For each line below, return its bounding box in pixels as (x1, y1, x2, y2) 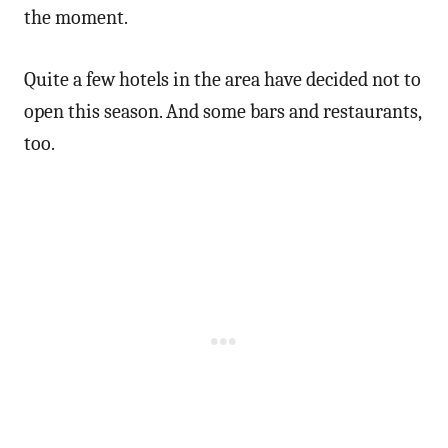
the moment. (24, 5, 128, 29)
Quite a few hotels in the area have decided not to (24, 67, 421, 91)
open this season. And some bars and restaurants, (24, 99, 421, 123)
